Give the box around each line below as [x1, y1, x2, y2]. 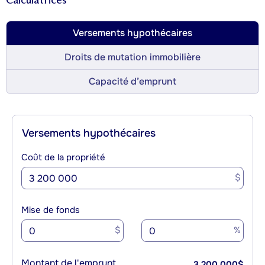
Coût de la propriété [21, 151, 105, 164]
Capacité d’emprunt [89, 75, 176, 88]
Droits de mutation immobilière [64, 51, 201, 64]
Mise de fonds [21, 204, 80, 216]
